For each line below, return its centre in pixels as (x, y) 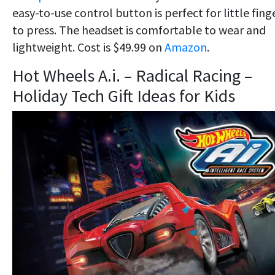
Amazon (186, 47)
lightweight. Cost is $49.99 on (88, 47)
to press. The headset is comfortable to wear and (139, 30)
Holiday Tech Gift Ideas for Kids (124, 96)
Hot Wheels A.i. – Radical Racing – (132, 76)
